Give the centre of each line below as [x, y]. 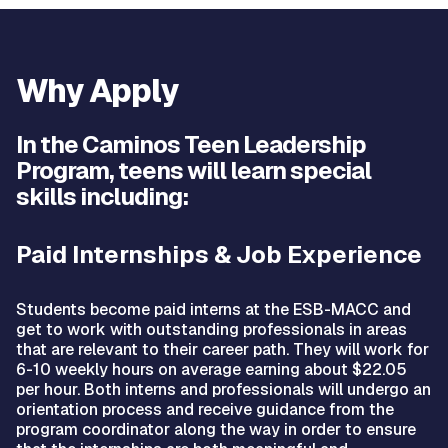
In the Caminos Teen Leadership [191, 144]
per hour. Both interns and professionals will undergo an [223, 389]
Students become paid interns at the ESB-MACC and [213, 309]
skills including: [102, 196]
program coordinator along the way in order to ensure [216, 429]
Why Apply [97, 90]
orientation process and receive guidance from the [205, 409]
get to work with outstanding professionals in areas [211, 329]
